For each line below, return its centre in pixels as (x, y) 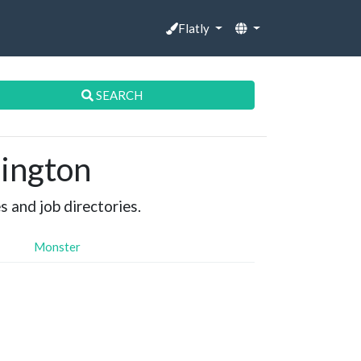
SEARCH (118, 95)
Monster (57, 246)
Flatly (194, 29)
